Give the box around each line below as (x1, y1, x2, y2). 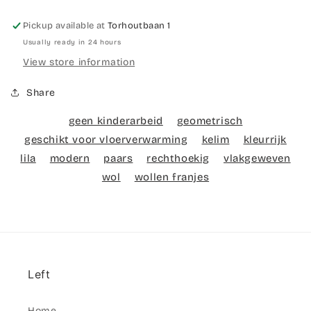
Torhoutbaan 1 (108, 19, 171, 31)
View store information (23, 56, 135, 68)
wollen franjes (134, 170, 210, 183)
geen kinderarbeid (68, 114, 163, 127)
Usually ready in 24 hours (23, 37, 121, 47)
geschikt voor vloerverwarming (24, 133, 188, 146)
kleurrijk (243, 133, 287, 146)
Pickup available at (23, 19, 108, 31)
